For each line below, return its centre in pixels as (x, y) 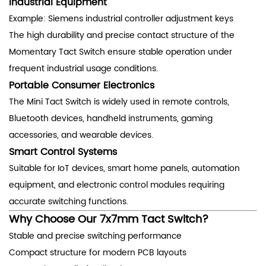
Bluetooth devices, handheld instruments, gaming (111, 118)
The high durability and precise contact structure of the (122, 35)
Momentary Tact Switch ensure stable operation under (121, 52)
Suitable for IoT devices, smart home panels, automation (124, 168)
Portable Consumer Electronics (82, 85)
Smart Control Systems (63, 152)
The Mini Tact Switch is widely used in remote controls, (119, 102)
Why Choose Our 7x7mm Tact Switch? (109, 219)
